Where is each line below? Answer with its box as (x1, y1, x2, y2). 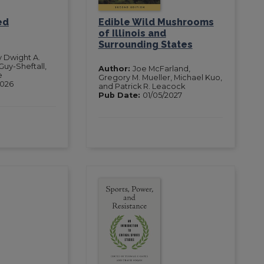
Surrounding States (98, 38, 193, 50)
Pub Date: (98, 90, 143, 100)
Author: (98, 64, 133, 73)
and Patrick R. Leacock (98, 81, 185, 91)
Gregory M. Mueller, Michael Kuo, (98, 72, 222, 82)
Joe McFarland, (132, 64, 190, 73)
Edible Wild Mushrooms (98, 16, 214, 28)
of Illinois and (98, 27, 166, 39)
